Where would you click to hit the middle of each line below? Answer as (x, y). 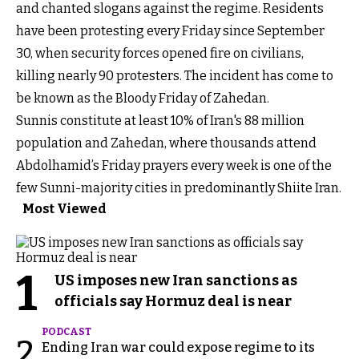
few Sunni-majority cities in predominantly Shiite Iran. (179, 188)
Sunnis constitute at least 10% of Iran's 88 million (160, 121)
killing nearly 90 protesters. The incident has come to (175, 76)
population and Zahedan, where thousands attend (166, 143)
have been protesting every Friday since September (170, 31)
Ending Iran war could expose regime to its (178, 348)
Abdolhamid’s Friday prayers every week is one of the (174, 166)
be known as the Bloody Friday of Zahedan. (144, 99)
